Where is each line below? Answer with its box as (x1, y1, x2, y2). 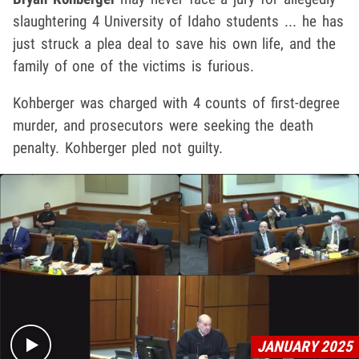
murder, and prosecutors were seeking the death (13, 116, 314, 135)
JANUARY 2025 (257, 337, 353, 356)
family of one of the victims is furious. (13, 57, 254, 76)
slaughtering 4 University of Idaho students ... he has (13, 12, 344, 31)
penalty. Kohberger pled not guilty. (13, 139, 223, 158)
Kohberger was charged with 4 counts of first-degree (13, 94, 340, 113)
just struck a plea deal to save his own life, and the (13, 34, 336, 54)
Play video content (179, 276, 289, 295)
